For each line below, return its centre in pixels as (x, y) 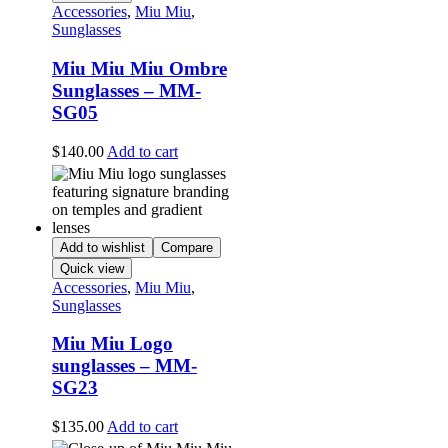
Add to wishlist (102, 247)
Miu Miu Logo (112, 344)
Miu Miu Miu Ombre (139, 68)
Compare (186, 247)
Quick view (91, 268)
